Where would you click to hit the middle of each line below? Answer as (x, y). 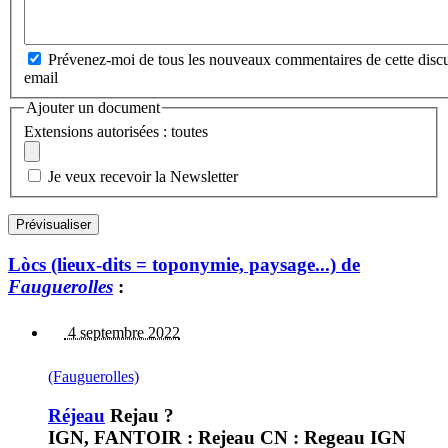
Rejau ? (139, 415)
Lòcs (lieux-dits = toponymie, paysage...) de (184, 264)
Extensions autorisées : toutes (116, 131)
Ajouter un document (93, 108)
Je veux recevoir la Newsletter (143, 176)
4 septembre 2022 (122, 333)
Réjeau (76, 415)
